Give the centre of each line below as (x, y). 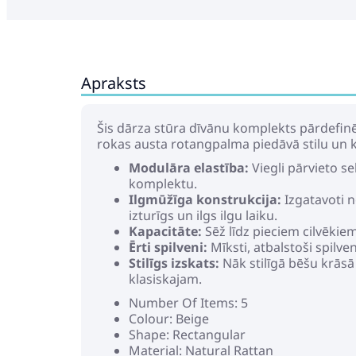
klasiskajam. (165, 279)
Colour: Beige (169, 319)
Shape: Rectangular (187, 335)
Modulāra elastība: (189, 168)
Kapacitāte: (165, 231)
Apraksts (114, 83)
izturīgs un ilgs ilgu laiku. (203, 215)
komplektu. (163, 184)
